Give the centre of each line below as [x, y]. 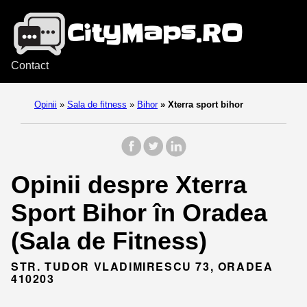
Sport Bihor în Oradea [139, 213]
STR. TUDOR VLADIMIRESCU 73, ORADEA [142, 266]
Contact [30, 65]
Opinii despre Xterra [129, 185]
